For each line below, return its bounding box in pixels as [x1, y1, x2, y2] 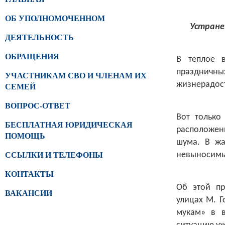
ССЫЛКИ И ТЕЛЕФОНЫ [5, 151, 103, 159]
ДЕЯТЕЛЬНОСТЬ [5, 33, 74, 42]
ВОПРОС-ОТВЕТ [5, 101, 70, 110]
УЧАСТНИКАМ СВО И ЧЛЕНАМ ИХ [5, 71, 147, 80]
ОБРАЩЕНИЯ [5, 52, 59, 61]
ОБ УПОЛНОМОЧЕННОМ [5, 14, 105, 23]
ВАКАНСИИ [5, 189, 52, 197]
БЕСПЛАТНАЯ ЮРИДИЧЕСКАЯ [5, 121, 133, 129]
